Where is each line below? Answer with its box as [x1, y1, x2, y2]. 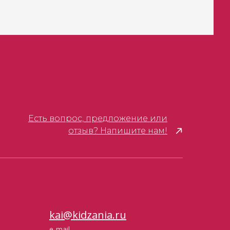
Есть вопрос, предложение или [28, 113, 167, 123]
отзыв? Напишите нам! [68, 126, 167, 136]
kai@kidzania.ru [49, 208, 126, 222]
